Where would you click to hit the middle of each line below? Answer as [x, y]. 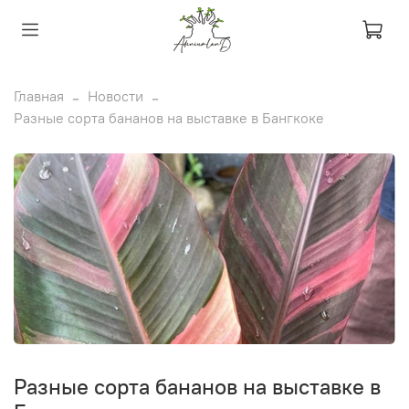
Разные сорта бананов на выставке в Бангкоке [169, 117]
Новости [115, 95]
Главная [39, 95]
